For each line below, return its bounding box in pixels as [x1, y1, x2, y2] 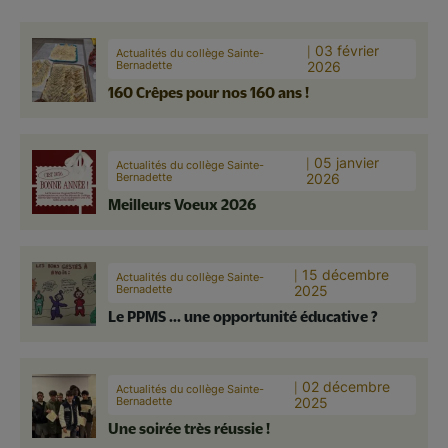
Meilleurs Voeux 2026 [108, 195, 256, 212]
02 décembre [301, 377, 390, 395]
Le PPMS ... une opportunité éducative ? [108, 307, 378, 324]
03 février [315, 41, 379, 59]
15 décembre [302, 265, 390, 283]
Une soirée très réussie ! [108, 419, 270, 436]
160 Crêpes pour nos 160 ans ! [108, 83, 309, 100]
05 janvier [314, 153, 380, 171]
